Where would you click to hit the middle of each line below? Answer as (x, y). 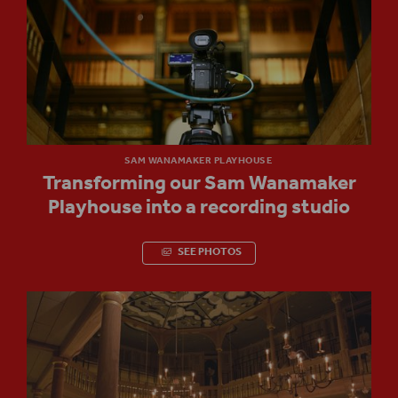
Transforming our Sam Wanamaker (199, 183)
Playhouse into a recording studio (199, 207)
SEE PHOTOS (208, 253)
